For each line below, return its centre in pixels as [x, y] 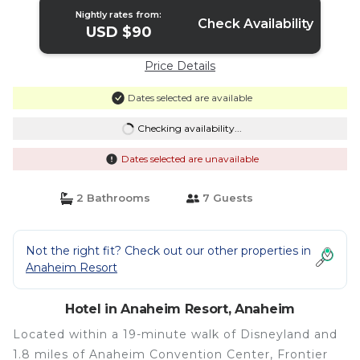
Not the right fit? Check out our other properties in [168, 251]
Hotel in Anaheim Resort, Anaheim [180, 309]
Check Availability [255, 24]
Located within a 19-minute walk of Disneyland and [175, 334]
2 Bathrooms [111, 198]
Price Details [180, 66]
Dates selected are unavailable [190, 159]
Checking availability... [189, 128]
